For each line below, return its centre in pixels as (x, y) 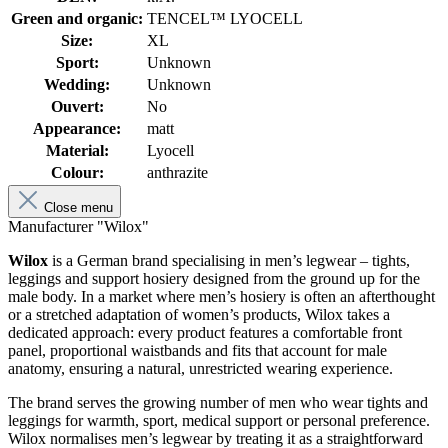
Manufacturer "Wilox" (78, 227)
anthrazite (177, 173)
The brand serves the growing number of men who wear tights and (218, 403)
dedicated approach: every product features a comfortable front (205, 333)
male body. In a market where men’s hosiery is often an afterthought (221, 297)
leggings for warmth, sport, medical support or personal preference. (219, 421)
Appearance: (77, 129)
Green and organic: (77, 19)
